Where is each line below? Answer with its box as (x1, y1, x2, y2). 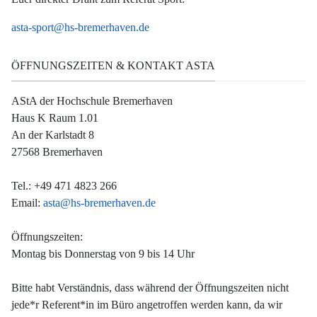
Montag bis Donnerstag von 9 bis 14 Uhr (11, 247, 195, 260)
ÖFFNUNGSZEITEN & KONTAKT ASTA (11, 59, 215, 72)
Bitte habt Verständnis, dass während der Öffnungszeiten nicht (11, 281, 289, 294)
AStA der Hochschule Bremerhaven (11, 94, 173, 107)
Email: (11, 196, 43, 209)
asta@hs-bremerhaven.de (43, 196, 156, 209)
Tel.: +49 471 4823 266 (11, 179, 117, 192)
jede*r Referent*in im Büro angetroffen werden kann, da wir (11, 298, 282, 311)
